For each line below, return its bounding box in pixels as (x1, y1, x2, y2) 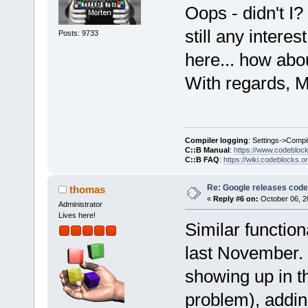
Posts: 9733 (58, 28, 98, 37)
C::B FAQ (184, 155, 219, 164)
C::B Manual (184, 145, 230, 154)
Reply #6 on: (212, 194, 258, 203)
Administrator (58, 200, 102, 209)
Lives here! (58, 211, 96, 220)
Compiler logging (184, 135, 248, 144)
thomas (69, 183, 106, 195)
